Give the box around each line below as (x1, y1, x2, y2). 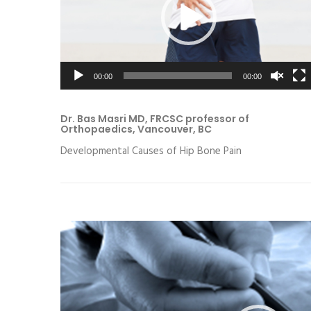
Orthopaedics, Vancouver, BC (60, 122, 212, 137)
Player (60, 241, 86, 258)
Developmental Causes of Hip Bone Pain (60, 143, 242, 160)
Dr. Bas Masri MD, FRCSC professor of (60, 112, 249, 126)
